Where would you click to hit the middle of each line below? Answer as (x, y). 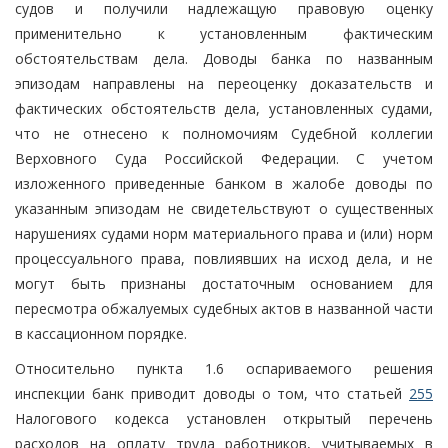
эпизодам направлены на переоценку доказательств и (224, 83)
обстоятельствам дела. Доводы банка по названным (224, 58)
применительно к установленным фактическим (224, 33)
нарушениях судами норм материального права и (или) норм (224, 233)
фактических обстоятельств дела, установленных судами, (224, 108)
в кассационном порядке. (101, 333)
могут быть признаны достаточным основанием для (224, 283)
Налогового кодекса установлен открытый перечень (224, 418)
